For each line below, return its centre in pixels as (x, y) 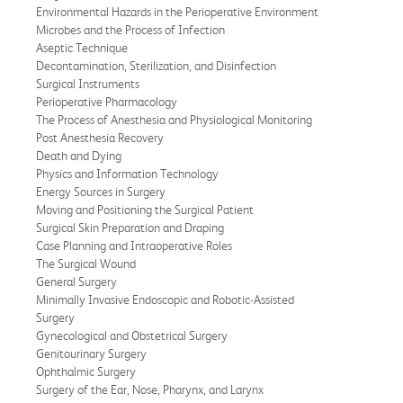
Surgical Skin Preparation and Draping (130, 227)
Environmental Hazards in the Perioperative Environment (177, 11)
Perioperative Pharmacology (107, 101)
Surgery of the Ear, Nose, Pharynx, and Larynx (150, 389)
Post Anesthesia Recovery (100, 137)
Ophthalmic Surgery (86, 371)
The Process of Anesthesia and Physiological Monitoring (174, 119)
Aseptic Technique (82, 47)
